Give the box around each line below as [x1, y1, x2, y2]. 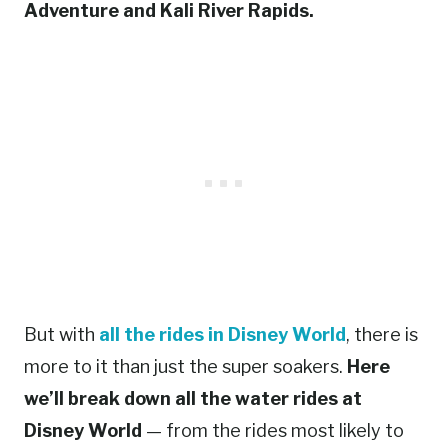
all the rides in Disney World [99, 324, 346, 346]
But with [24, 324, 99, 346]
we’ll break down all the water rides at [24, 388, 362, 410]
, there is [346, 324, 418, 346]
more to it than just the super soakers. [24, 356, 347, 378]
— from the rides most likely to [142, 420, 404, 442]
